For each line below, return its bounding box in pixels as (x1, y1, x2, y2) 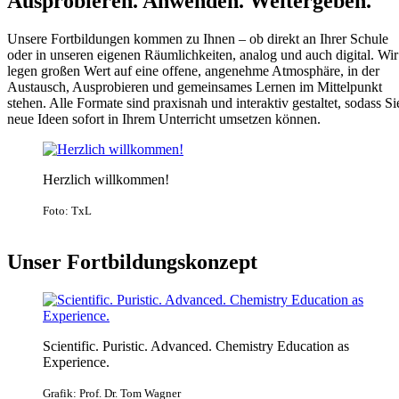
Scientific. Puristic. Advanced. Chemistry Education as (43, 338, 349, 354)
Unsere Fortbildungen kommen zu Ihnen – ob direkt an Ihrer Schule (7, 30, 388, 46)
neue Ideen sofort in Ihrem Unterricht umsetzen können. (7, 110, 324, 126)
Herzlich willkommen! (43, 171, 169, 187)
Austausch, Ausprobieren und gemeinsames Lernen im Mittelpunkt (7, 78, 382, 94)
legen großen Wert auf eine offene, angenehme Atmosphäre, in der (7, 62, 379, 78)
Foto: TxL (43, 203, 92, 217)
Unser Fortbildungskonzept (7, 249, 257, 273)
